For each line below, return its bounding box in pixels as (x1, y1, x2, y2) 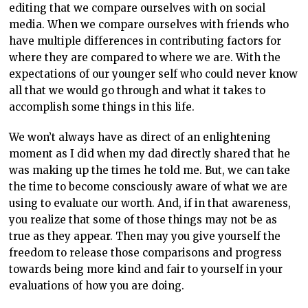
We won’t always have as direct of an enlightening (9, 131, 272, 144)
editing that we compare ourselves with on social (9, 1, 266, 15)
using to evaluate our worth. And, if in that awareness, (9, 197, 291, 210)
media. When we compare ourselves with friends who (9, 18, 289, 32)
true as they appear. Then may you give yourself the (9, 230, 281, 243)
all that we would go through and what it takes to (9, 84, 266, 98)
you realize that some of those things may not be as (9, 213, 278, 227)
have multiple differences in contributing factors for (9, 34, 282, 48)
